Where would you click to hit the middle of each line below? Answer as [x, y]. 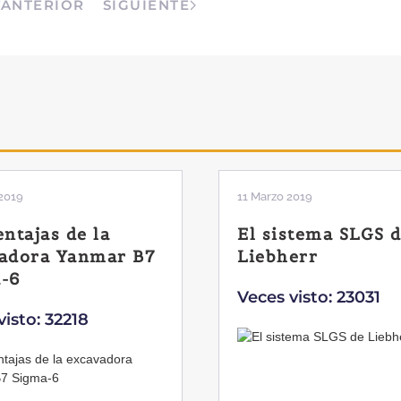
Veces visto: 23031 [309, 298]
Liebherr [277, 257]
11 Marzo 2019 [275, 197]
